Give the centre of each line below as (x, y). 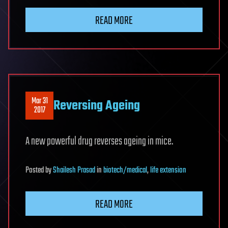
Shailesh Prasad (74, 171)
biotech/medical (125, 171)
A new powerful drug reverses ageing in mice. (99, 142)
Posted (35, 171)
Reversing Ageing (97, 106)
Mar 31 (39, 101)
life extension (168, 171)
